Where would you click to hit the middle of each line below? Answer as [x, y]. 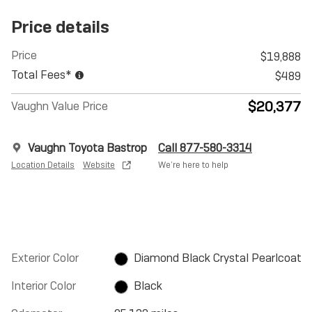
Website [99, 165]
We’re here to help [193, 165]
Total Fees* [42, 75]
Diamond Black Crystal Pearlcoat [217, 258]
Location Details [43, 165]
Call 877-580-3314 [205, 148]
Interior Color [44, 286]
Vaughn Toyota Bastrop [87, 148]
